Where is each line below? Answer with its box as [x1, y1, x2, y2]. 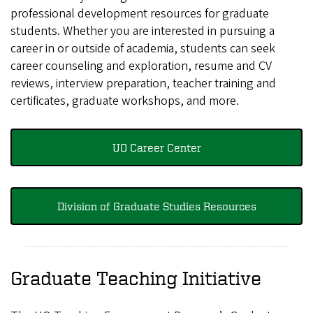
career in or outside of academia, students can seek [10, 40, 275, 58]
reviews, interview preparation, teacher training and [10, 75, 276, 93]
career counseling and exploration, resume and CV [10, 57, 272, 75]
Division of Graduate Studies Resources [57, 200, 256, 213]
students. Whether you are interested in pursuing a [10, 22, 275, 41]
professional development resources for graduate [10, 5, 269, 23]
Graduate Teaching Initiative [10, 267, 261, 289]
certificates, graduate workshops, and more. [10, 92, 242, 110]
